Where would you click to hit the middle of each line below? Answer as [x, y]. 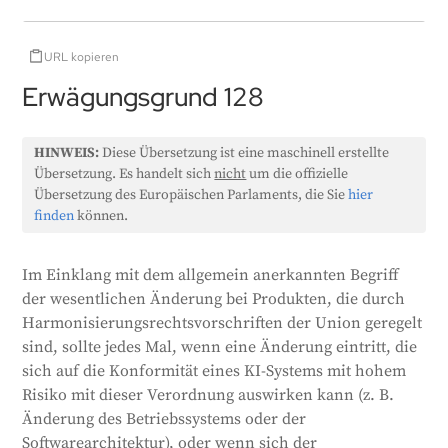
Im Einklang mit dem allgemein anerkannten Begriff [211, 275]
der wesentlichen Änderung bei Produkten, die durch [214, 299]
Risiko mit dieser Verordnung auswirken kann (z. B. [208, 395]
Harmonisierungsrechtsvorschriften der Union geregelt [222, 323]
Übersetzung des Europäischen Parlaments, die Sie [191, 195]
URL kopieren [82, 56]
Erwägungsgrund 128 [143, 97]
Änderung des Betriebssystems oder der [164, 419]
